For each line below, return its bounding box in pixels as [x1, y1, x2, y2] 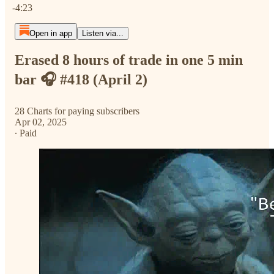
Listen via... [81, 29, 124, 38]
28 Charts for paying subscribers [15, 105, 139, 116]
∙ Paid [15, 127, 37, 138]
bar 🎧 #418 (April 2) [15, 71, 147, 87]
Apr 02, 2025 [15, 116, 67, 127]
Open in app [29, 29, 72, 38]
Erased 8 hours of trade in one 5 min [15, 51, 243, 68]
